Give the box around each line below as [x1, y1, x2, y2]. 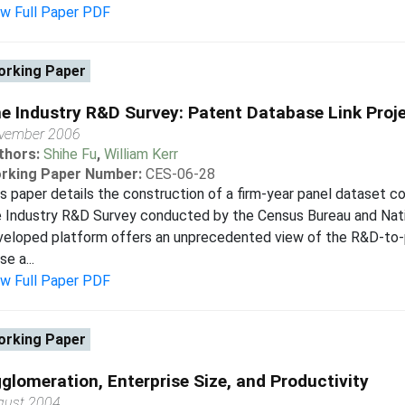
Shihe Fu [42, 146, 97, 163]
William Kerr [103, 146, 178, 163]
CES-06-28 [145, 165, 215, 183]
